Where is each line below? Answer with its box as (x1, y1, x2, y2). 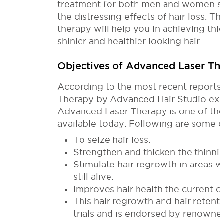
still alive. (73, 171, 113, 181)
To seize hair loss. (73, 135, 150, 144)
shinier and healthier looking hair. (57, 36, 202, 46)
